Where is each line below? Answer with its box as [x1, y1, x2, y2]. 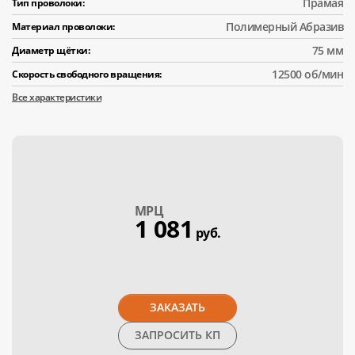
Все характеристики [12, 90, 101, 104]
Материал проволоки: [12, 19, 115, 33]
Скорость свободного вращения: [12, 67, 162, 81]
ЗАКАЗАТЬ [150, 300, 205, 315]
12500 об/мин [272, 67, 343, 82]
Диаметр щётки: [12, 43, 90, 57]
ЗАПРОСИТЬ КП [205, 327, 220, 342]
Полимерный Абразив [226, 19, 343, 34]
